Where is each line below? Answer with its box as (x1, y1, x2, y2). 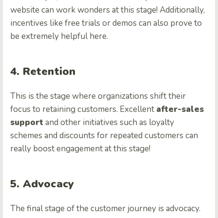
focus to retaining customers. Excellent (10, 103, 156, 115)
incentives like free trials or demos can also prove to (10, 17, 202, 29)
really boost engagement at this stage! (10, 143, 152, 154)
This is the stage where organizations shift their (10, 90, 186, 102)
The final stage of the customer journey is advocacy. (10, 202, 200, 214)
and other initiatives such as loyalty (43, 116, 174, 128)
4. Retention (10, 64, 76, 79)
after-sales (156, 103, 204, 115)
